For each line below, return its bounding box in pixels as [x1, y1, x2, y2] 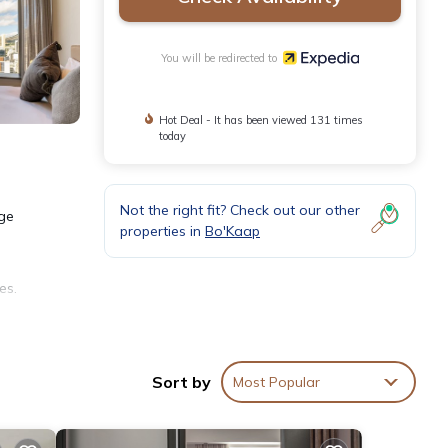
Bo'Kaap [205, 222, 260, 241]
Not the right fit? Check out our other [120, 201, 360, 220]
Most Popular [233, 372, 320, 391]
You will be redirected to [160, 51, 283, 66]
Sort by [152, 371, 211, 392]
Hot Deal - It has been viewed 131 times [159, 113, 364, 128]
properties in [120, 222, 205, 241]
